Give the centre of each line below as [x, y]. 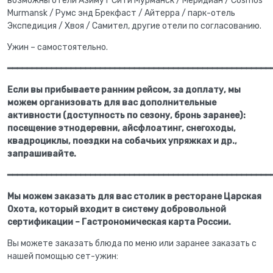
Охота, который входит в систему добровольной [117, 209]
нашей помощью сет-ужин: [63, 256]
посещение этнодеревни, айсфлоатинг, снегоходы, [122, 128]
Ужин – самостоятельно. [58, 47]
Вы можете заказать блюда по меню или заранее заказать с [132, 243]
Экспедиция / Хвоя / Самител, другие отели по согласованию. [134, 26]
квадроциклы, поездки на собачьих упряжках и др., [122, 141]
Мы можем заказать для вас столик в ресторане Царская [134, 197]
